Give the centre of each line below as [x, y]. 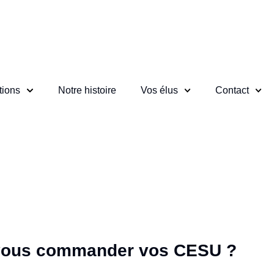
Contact [232, 90]
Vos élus [159, 90]
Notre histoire [87, 90]
